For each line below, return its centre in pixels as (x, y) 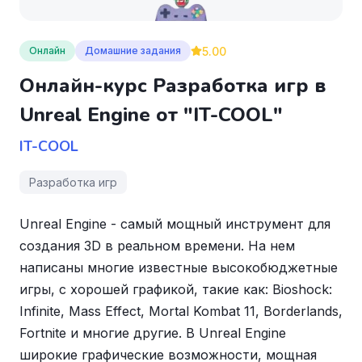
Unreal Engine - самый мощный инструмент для (175, 224)
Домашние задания (133, 51)
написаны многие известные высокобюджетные (179, 267)
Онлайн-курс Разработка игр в (173, 86)
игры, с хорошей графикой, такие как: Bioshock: (176, 289)
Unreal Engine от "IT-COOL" (151, 115)
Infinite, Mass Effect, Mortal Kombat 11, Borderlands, (181, 311)
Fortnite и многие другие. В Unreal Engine (153, 333)
